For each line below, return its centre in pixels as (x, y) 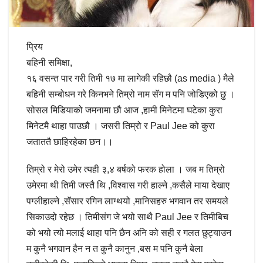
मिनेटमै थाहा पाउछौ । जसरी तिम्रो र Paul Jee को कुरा (121, 126)
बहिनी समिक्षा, (49, 62)
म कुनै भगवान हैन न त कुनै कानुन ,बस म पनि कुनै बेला (115, 248)
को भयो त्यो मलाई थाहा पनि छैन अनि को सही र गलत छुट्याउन (129, 232)
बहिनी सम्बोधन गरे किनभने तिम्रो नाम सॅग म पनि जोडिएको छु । (131, 94)
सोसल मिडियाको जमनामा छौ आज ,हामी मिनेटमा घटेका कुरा (124, 110)
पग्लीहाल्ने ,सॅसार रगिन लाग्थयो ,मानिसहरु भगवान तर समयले (127, 201)
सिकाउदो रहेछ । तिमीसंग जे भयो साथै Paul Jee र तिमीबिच (127, 217)
